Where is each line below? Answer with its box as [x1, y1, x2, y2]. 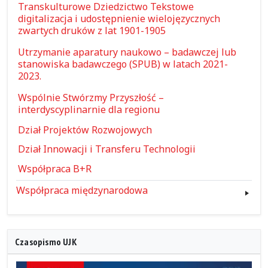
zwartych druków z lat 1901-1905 [18, 23, 166, 37]
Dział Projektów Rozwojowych [18, 123, 153, 136]
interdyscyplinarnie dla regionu [18, 102, 160, 116]
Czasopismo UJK [15, 236, 77, 248]
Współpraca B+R [18, 162, 92, 175]
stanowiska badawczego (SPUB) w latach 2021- [18, 57, 229, 71]
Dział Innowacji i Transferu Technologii [18, 142, 196, 156]
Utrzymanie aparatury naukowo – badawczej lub [18, 45, 237, 59]
